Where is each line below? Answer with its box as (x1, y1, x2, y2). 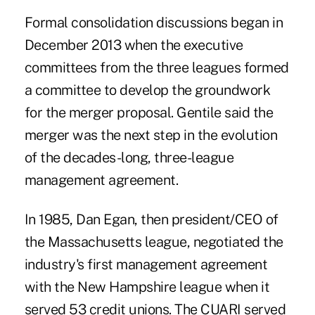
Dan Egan (76, 211, 135, 229)
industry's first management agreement (24, 256, 268, 274)
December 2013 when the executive (24, 37, 243, 54)
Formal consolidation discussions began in (24, 14, 283, 32)
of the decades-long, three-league (24, 149, 234, 167)
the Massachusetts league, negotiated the (24, 233, 283, 251)
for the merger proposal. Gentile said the (24, 104, 274, 122)
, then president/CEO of (134, 211, 278, 229)
